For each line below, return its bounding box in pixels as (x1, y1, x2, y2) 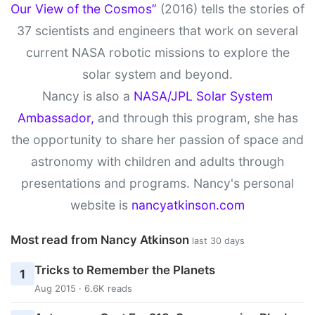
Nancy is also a (42, 89, 134, 104)
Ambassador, (17, 110, 94, 126)
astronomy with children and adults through (31, 154, 284, 169)
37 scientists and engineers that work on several (17, 23, 298, 39)
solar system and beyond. (82, 67, 233, 82)
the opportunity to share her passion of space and (11, 132, 304, 148)
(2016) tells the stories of (157, 1, 304, 17)
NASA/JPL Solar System (134, 89, 273, 104)
